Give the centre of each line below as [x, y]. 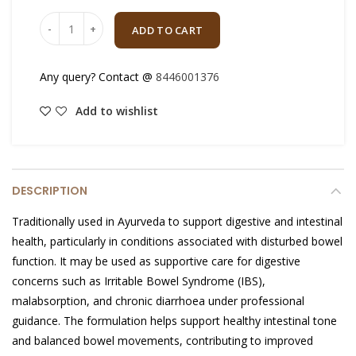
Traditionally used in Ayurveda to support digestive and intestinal [177, 221]
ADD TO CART [168, 30]
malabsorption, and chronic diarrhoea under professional [158, 301]
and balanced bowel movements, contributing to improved [163, 341]
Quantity [61, 19]
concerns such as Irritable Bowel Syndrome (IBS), [139, 281]
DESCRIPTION [50, 191]
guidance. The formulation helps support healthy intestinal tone [174, 321]
